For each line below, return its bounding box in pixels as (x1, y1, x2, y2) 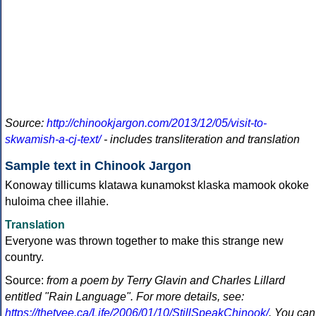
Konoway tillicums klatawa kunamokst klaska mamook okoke (5, 179, 309, 192)
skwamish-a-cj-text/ (5, 133, 101, 146)
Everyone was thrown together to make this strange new (5, 235, 284, 248)
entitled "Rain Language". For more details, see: (5, 291, 244, 303)
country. (5, 251, 44, 264)
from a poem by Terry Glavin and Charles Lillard (47, 274, 285, 287)
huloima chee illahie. (5, 195, 109, 208)
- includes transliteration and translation (101, 133, 300, 146)
